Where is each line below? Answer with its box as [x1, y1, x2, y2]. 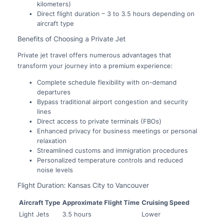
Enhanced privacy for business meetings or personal [36, 127, 197, 135]
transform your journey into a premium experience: [17, 61, 173, 70]
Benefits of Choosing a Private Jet [17, 34, 126, 43]
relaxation [36, 136, 67, 145]
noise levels [36, 165, 73, 174]
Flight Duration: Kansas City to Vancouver [17, 181, 149, 189]
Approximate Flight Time [62, 198, 140, 206]
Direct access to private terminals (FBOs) [36, 117, 162, 125]
